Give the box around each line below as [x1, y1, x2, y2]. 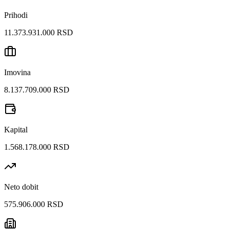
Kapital [4, 125, 28, 134]
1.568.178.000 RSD [4, 142, 70, 151]
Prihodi [4, 10, 28, 19]
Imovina [4, 67, 31, 77]
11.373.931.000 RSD [4, 28, 73, 37]
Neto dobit [4, 182, 38, 191]
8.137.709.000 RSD [4, 85, 70, 94]
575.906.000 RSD [4, 199, 63, 209]
